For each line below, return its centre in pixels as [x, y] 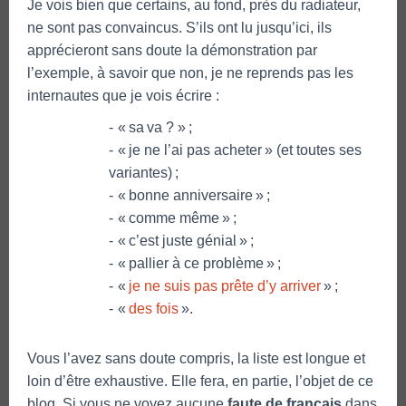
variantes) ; [144, 172]
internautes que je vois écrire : [123, 95]
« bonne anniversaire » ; [194, 195]
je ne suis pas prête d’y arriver [225, 285]
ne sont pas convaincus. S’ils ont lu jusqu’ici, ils [179, 27]
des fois [154, 308]
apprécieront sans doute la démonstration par [172, 50]
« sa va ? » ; [155, 127]
